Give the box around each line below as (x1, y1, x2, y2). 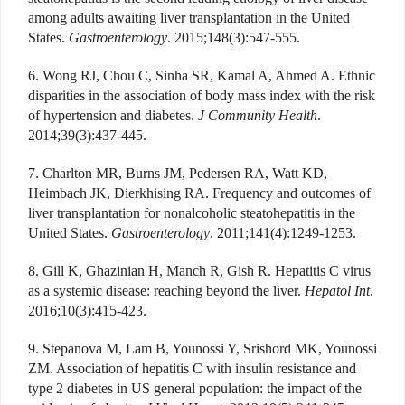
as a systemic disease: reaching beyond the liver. (28, 282, 305, 298)
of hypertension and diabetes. (28, 107, 198, 123)
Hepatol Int (305, 282, 370, 298)
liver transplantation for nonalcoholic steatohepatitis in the (28, 204, 355, 221)
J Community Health (198, 107, 317, 123)
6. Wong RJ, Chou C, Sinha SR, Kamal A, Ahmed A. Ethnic (28, 67, 375, 83)
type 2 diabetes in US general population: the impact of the (28, 380, 362, 396)
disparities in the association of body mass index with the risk (28, 87, 375, 103)
